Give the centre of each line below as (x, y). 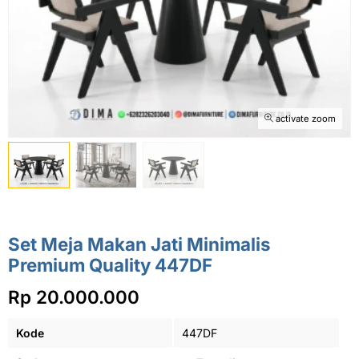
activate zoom (305, 119)
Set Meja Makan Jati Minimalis (139, 244)
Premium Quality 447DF (110, 265)
